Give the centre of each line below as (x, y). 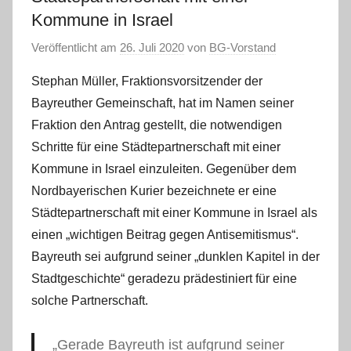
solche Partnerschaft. (90, 301)
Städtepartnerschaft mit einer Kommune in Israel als (174, 213)
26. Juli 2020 (152, 48)
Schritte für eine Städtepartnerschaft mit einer (156, 147)
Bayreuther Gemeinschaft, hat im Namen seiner (163, 103)
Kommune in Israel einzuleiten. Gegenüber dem (164, 169)
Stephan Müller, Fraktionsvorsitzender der (147, 81)
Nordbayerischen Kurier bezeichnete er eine (154, 191)
